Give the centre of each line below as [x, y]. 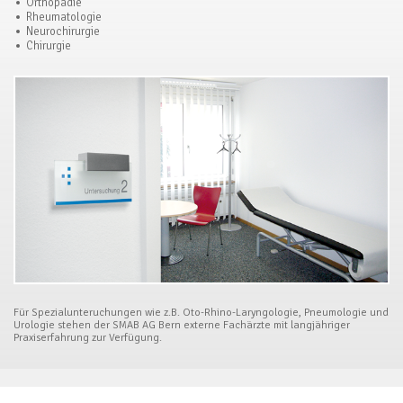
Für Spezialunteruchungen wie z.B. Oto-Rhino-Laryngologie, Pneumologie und [201, 313]
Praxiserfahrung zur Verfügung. [88, 338]
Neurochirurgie [63, 31]
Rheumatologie [64, 17]
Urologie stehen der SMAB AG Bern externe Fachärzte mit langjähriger [182, 326]
